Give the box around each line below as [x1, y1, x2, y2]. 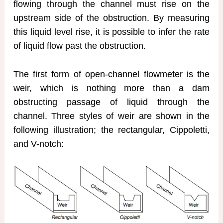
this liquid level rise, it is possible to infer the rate [13, 26, 210, 37]
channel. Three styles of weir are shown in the [13, 111, 210, 121]
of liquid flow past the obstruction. [13, 40, 146, 51]
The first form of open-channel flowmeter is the [13, 69, 210, 79]
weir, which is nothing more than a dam [13, 83, 210, 93]
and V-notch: [13, 138, 64, 149]
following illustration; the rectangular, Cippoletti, [13, 124, 210, 135]
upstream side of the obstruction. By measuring [13, 12, 210, 23]
